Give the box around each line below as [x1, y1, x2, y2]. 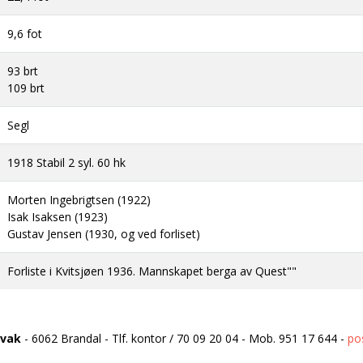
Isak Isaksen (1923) [7, 209, 108, 224]
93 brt [7, 63, 38, 79]
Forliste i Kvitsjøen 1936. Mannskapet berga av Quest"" [7, 263, 297, 279]
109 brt [7, 80, 45, 96]
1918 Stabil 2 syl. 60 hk [7, 155, 126, 170]
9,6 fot [7, 26, 42, 41]
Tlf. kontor [111, 331, 169, 346]
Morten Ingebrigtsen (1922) [7, 192, 151, 207]
